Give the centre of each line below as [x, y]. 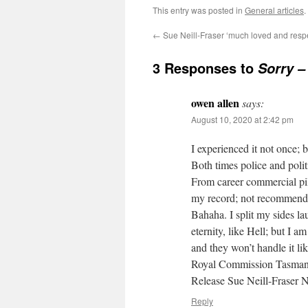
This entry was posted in [199, 10]
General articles [274, 10]
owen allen [215, 102]
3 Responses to [205, 67]
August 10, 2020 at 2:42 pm [242, 119]
